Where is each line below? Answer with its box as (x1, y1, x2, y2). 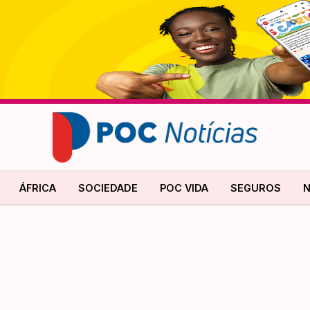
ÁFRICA (19, 181, 56, 194)
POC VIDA (160, 181, 208, 194)
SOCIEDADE (78, 181, 138, 194)
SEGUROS (230, 181, 281, 194)
